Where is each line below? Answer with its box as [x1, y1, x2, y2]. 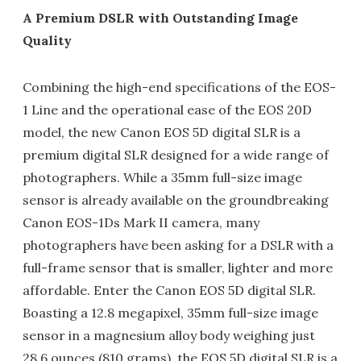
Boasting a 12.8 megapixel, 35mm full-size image [23, 305, 318, 321]
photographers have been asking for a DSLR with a [23, 237, 334, 253]
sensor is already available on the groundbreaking [23, 192, 329, 208]
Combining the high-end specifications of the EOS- [23, 79, 336, 95]
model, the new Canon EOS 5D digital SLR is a [23, 124, 301, 140]
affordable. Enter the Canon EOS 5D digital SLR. [23, 282, 316, 298]
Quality [23, 32, 72, 48]
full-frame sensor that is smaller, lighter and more [23, 259, 333, 276]
